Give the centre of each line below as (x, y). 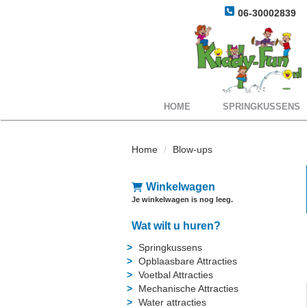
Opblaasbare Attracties (188, 261)
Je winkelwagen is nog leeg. (182, 199)
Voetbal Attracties (176, 274)
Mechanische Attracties (188, 288)
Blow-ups (193, 149)
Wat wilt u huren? (176, 225)
